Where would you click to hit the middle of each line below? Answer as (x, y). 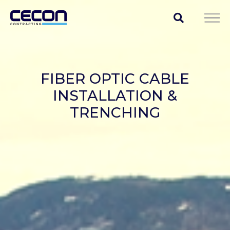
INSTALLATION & (115, 95)
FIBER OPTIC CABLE (115, 79)
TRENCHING (115, 112)
